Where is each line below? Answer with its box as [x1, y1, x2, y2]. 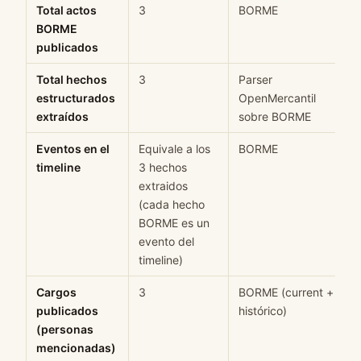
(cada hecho [139, 197, 205, 211]
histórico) [239, 303, 287, 317]
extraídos [36, 109, 89, 123]
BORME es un [139, 215, 210, 230]
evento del [139, 234, 194, 248]
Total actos [36, 2, 97, 17]
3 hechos [139, 160, 187, 174]
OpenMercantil [239, 90, 316, 105]
